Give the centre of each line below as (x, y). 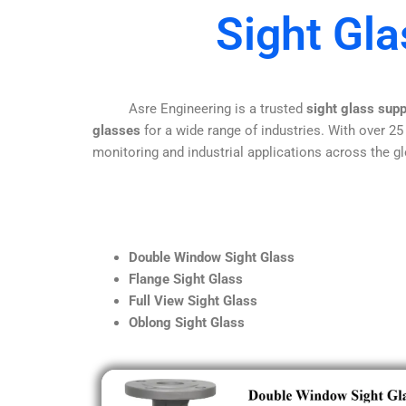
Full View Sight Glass (193, 300)
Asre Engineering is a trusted (199, 108)
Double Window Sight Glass (212, 257)
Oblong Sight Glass (187, 322)
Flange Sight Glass (186, 279)
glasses (116, 130)
